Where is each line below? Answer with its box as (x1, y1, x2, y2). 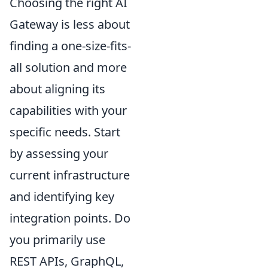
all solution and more (10, 59, 127, 75)
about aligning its (10, 80, 105, 97)
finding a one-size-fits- (10, 37, 131, 54)
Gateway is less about (10, 16, 130, 32)
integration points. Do (10, 209, 130, 226)
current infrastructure (10, 166, 130, 183)
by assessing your (10, 145, 108, 162)
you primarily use (10, 231, 105, 248)
